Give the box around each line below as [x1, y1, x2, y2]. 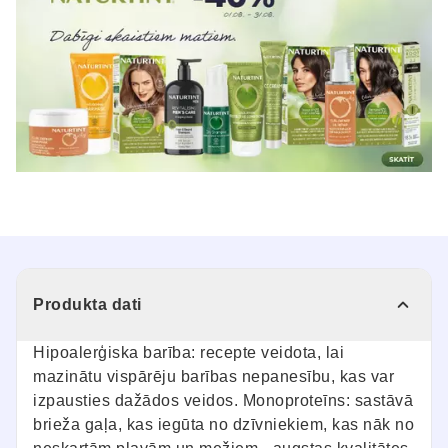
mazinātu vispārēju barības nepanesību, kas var [33, 368, 394, 386]
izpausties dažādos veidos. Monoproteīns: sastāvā [33, 392, 413, 410]
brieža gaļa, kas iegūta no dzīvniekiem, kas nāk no [33, 416, 414, 434]
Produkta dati [33, 296, 142, 314]
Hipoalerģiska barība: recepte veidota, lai [33, 344, 344, 362]
